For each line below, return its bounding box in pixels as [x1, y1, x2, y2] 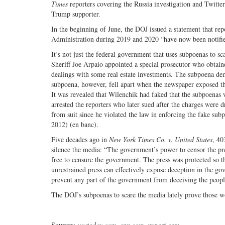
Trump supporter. [51, 9, 100, 19]
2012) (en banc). [51, 120, 98, 130]
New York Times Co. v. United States [109, 135, 212, 145]
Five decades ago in [51, 135, 109, 145]
